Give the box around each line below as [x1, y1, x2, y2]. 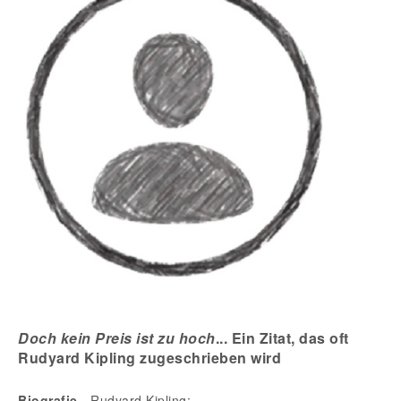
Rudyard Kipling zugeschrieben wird [18, 346, 281, 368]
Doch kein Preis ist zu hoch [18, 327, 216, 348]
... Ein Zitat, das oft [215, 327, 349, 348]
